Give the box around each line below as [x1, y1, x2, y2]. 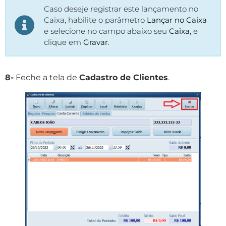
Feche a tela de [14, 72, 79, 82]
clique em [44, 37, 83, 47]
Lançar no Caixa [147, 15, 207, 25]
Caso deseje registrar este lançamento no [44, 4, 198, 14]
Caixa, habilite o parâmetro [44, 15, 147, 25]
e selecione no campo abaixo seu [44, 26, 169, 36]
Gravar [83, 37, 108, 47]
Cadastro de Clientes [79, 72, 168, 82]
